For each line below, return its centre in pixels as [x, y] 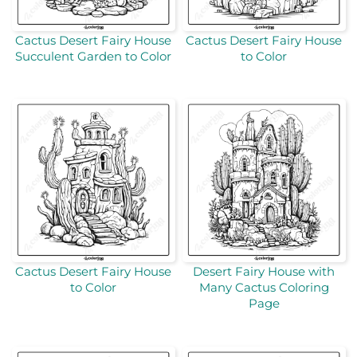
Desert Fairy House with [264, 272]
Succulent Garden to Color [93, 56]
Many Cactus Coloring [264, 288]
